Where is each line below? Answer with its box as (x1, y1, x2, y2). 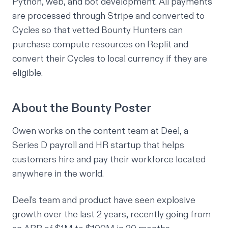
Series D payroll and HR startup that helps (12, 139, 184, 151)
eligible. (12, 67, 43, 79)
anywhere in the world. (12, 167, 104, 180)
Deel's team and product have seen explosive (12, 194, 195, 206)
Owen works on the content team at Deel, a (12, 125, 188, 137)
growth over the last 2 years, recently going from (12, 208, 211, 220)
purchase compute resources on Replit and (12, 38, 188, 50)
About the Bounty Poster (12, 100, 151, 116)
